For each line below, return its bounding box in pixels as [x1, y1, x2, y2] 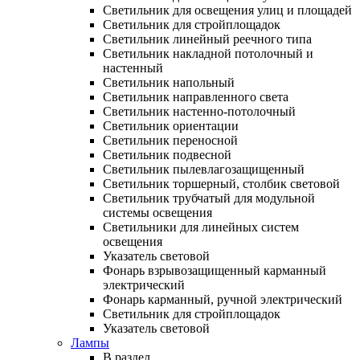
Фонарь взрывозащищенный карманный [103, 263, 326, 277]
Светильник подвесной [103, 147, 231, 162]
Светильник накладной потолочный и [103, 46, 313, 60]
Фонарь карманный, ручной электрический [103, 292, 342, 306]
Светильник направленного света [103, 89, 288, 104]
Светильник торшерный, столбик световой [103, 176, 340, 190]
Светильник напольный [103, 75, 235, 89]
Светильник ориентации [103, 118, 239, 133]
